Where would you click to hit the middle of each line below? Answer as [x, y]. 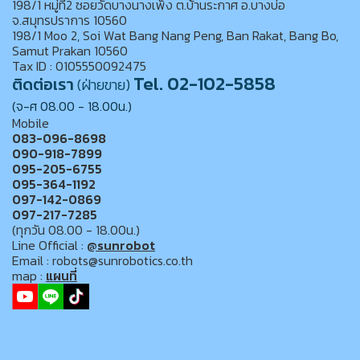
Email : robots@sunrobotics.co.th [102, 260]
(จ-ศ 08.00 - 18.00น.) [72, 106]
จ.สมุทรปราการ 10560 [70, 20]
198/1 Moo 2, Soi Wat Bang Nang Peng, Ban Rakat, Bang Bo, [175, 35]
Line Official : [49, 245]
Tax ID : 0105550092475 [79, 66]
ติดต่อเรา [43, 84]
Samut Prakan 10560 [70, 51]
